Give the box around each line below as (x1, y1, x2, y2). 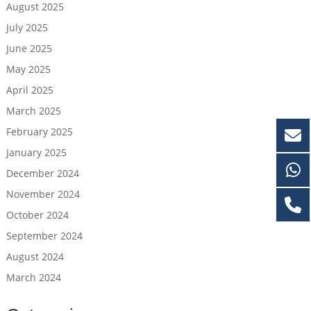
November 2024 (6, 187, 80, 201)
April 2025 (6, 83, 53, 96)
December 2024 (6, 167, 79, 180)
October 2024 (6, 208, 69, 221)
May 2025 (6, 62, 51, 76)
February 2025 (6, 125, 73, 138)
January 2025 (6, 146, 67, 159)
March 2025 (6, 104, 61, 117)
